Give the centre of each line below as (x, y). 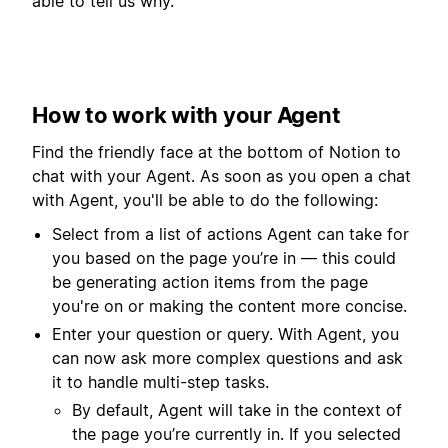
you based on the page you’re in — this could (224, 258)
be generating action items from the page (210, 282)
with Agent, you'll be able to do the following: (205, 199)
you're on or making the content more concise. (229, 306)
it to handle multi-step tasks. (160, 382)
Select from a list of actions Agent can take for (230, 234)
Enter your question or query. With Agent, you (225, 334)
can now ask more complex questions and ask (227, 358)
